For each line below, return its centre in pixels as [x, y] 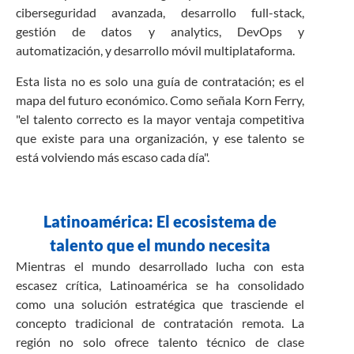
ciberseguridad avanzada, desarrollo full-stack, [160, 13]
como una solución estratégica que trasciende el [160, 304]
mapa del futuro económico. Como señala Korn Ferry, [160, 100]
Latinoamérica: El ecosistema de [160, 222]
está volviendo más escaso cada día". [113, 156]
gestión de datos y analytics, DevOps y [160, 32]
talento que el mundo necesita [160, 245]
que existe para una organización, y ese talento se [160, 137]
